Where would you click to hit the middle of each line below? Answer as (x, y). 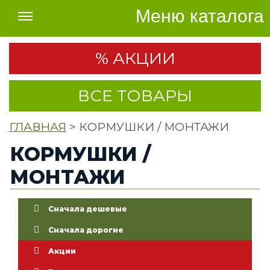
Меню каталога (200, 16)
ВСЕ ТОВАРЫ (135, 96)
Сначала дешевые (88, 209)
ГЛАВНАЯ (38, 127)
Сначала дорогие (86, 230)
